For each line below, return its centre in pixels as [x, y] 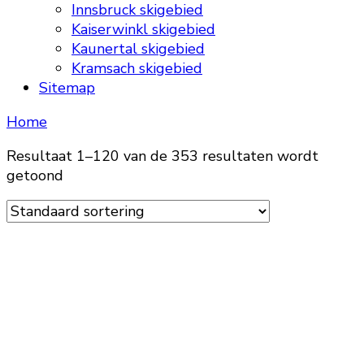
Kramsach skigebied [137, 68]
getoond [35, 175]
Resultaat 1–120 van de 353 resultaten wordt [162, 156]
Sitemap [67, 88]
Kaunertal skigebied [138, 49]
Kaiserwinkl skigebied [143, 29]
